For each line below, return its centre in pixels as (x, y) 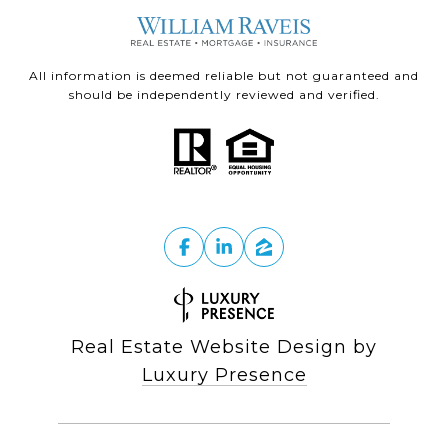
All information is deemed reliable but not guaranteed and (224, 75)
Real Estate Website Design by (224, 346)
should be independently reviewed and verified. (224, 94)
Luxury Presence (224, 374)
